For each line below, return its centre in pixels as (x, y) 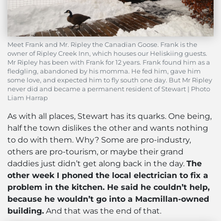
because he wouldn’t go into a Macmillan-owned (108, 199)
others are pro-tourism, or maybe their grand (95, 151)
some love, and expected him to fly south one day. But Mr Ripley (110, 80)
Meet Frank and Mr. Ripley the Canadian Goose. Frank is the (102, 44)
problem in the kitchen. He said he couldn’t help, (109, 187)
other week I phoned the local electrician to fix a (108, 175)
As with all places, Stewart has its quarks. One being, (110, 116)
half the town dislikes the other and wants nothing (108, 128)
